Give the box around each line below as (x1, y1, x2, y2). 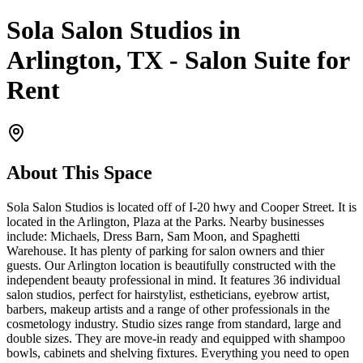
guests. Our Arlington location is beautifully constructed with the (6, 258, 335, 272)
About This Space (6, 161, 152, 183)
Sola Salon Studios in (6, 15, 241, 45)
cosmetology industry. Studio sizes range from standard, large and (6, 316, 341, 331)
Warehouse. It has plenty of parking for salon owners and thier (6, 243, 324, 258)
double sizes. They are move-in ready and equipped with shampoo (6, 331, 345, 345)
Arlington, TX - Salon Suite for (6, 45, 349, 75)
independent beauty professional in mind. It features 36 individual (6, 272, 340, 287)
